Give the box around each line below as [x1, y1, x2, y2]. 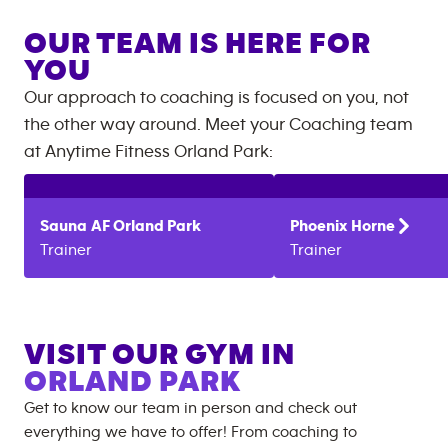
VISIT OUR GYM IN [24, 339, 295, 370]
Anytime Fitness [45, 142, 174, 161]
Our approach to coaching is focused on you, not [24, 88, 409, 107]
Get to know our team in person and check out [24, 399, 357, 416]
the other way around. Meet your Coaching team [24, 115, 413, 134]
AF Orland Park [91, 217, 201, 234]
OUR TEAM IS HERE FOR [24, 28, 371, 59]
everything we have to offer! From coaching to [24, 423, 357, 440]
